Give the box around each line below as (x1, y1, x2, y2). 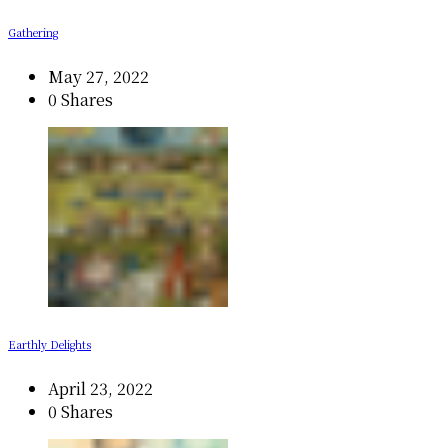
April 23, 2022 (48, 376, 153, 400)
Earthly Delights (8, 336, 91, 352)
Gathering (8, 24, 58, 40)
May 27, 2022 (48, 64, 149, 88)
